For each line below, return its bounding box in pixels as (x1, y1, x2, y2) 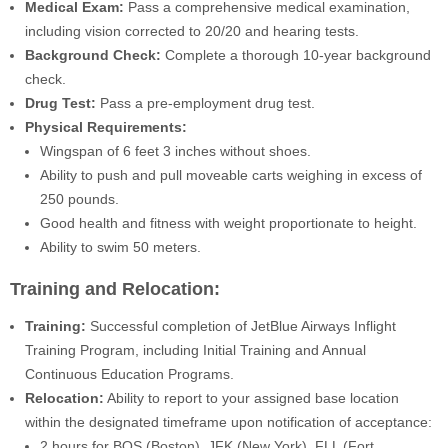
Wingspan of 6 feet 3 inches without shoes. (40, 142, 311, 159)
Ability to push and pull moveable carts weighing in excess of (40, 166, 422, 183)
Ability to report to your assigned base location (104, 390, 399, 407)
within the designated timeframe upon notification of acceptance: (25, 414, 432, 431)
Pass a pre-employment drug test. (96, 94, 315, 111)
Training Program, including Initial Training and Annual (25, 342, 366, 359)
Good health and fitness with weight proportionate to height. (40, 214, 417, 231)
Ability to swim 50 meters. (40, 238, 201, 255)
